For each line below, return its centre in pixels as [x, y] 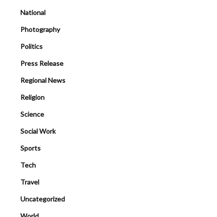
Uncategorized [43, 199]
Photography [40, 29]
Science [32, 114]
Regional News [43, 80]
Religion [32, 97]
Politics [31, 46]
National [33, 12]
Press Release [42, 63]
